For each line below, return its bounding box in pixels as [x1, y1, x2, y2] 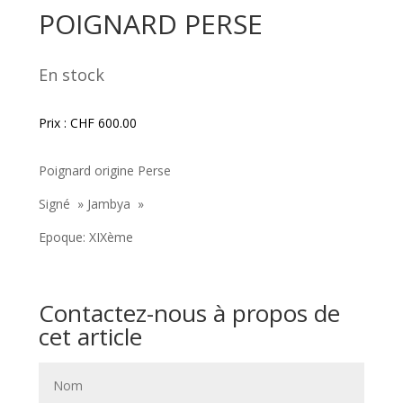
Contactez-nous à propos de [38, 296, 340, 329]
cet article [38, 319, 142, 353]
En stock [47, 63, 104, 85]
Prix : [38, 113, 70, 131]
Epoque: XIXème [38, 228, 133, 246]
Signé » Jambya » [38, 194, 144, 212]
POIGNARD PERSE [38, 4, 263, 42]
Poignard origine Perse [38, 161, 171, 179]
